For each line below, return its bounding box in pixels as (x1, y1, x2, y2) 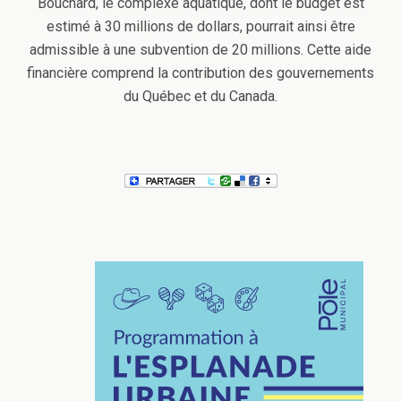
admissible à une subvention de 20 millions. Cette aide (30, 40, 371, 58)
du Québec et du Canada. (124, 87, 277, 105)
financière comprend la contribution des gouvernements (27, 64, 374, 81)
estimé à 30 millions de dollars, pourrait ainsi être (46, 17, 355, 35)
